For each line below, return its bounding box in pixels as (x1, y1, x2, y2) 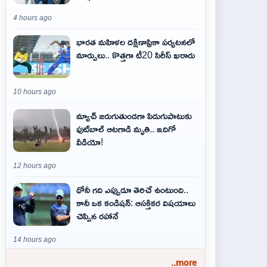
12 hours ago (13, 162, 56, 169)
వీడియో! (76, 133, 103, 151)
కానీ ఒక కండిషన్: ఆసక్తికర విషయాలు (76, 194, 195, 212)
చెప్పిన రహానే (76, 207, 119, 225)
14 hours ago (13, 236, 56, 243)
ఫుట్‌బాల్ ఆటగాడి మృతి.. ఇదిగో (76, 120, 176, 138)
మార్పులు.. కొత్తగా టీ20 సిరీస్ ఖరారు (76, 46, 195, 64)
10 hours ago (13, 88, 56, 95)
